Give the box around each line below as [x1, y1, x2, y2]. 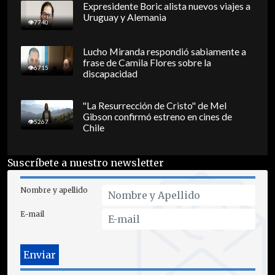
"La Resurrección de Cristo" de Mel [82, 100, 227, 112]
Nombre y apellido [20, 185, 88, 195]
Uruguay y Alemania [82, 12, 166, 23]
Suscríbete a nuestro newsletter [7, 157, 164, 169]
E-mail [20, 209, 44, 219]
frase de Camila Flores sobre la [82, 57, 211, 69]
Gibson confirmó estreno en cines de [82, 111, 232, 123]
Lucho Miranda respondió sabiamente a [82, 46, 246, 58]
